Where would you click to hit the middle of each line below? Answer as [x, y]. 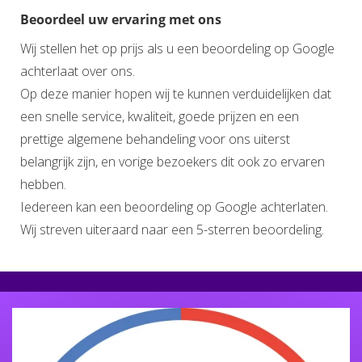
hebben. [43, 185]
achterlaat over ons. [78, 72]
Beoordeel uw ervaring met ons [121, 20]
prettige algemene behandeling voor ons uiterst [155, 139]
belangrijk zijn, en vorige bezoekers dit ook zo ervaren [173, 162]
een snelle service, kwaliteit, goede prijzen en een [160, 117]
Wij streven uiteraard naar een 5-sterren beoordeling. [172, 230]
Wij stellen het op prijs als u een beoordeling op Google [177, 49]
